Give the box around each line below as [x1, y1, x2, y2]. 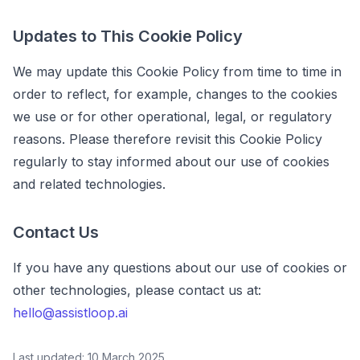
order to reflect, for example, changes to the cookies [13, 86, 337, 102]
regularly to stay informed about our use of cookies [13, 153, 329, 170]
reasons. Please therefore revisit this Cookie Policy [13, 131, 322, 147]
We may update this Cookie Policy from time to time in [13, 63, 342, 80]
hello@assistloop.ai [13, 305, 128, 321]
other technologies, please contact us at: [13, 282, 261, 298]
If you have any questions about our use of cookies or [13, 260, 347, 276]
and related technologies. [13, 176, 166, 192]
